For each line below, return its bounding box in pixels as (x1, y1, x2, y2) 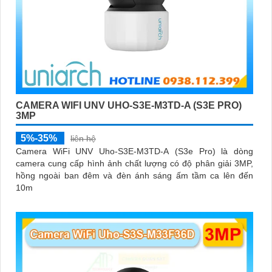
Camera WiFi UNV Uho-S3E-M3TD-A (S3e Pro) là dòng (16, 146, 253, 157)
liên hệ (70, 134, 96, 144)
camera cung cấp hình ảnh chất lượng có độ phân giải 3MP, (16, 158, 253, 169)
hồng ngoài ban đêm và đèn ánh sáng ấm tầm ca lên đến (16, 171, 253, 181)
